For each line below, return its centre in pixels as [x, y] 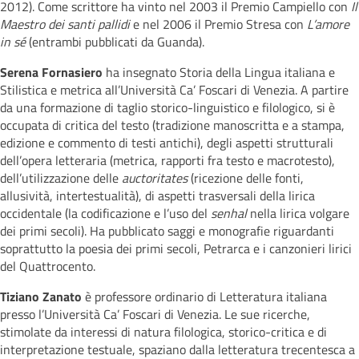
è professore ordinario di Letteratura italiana [204, 296]
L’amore [328, 24]
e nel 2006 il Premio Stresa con [220, 24]
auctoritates [156, 178]
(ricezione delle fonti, [247, 178]
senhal [229, 213]
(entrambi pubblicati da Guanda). [115, 42]
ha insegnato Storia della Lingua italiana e [219, 72]
